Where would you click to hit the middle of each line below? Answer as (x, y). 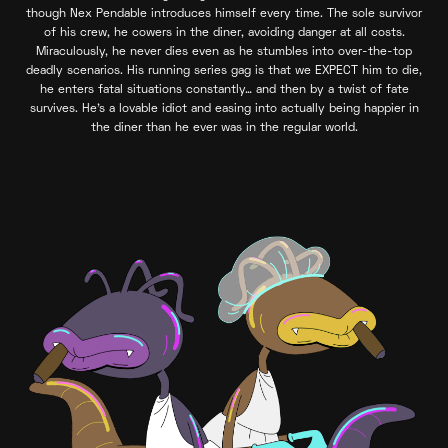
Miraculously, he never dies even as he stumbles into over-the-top (224, 53)
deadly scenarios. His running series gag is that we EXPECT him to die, (224, 72)
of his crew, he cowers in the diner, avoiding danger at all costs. (224, 34)
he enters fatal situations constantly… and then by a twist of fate (224, 91)
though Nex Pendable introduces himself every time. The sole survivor (224, 15)
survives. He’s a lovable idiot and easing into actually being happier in (224, 110)
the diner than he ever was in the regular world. (224, 129)
